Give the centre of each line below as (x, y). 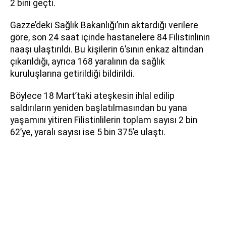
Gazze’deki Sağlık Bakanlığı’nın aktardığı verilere (104, 25)
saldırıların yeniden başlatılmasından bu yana (99, 108)
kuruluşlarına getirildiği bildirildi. (72, 73)
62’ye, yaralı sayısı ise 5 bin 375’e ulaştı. (88, 132)
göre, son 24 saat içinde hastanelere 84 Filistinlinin (110, 37)
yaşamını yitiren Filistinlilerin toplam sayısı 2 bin (104, 120)
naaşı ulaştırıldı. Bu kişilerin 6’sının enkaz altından (107, 49)
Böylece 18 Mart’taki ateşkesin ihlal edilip (92, 96)
